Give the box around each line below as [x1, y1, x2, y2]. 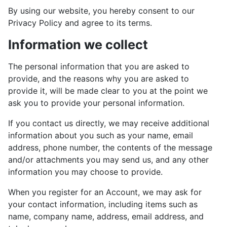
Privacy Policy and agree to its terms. [8, 17, 152, 28]
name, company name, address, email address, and [8, 211, 204, 221]
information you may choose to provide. [8, 166, 163, 177]
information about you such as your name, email [8, 130, 193, 140]
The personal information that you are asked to [8, 61, 190, 71]
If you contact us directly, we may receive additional [8, 118, 209, 128]
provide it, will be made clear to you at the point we [8, 85, 208, 96]
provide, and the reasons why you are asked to [8, 73, 189, 84]
